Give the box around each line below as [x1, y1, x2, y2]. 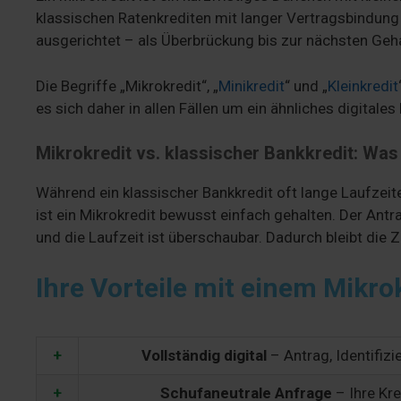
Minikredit [218, 76, 285, 95]
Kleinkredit [328, 76, 398, 95]
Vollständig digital [141, 346, 267, 364]
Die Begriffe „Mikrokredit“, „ [36, 76, 218, 95]
